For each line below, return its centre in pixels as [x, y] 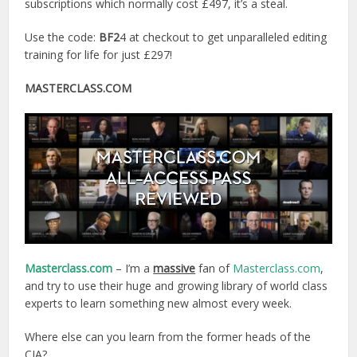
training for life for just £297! [99, 54]
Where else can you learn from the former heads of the [168, 337]
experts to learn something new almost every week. [159, 304]
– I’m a [133, 269]
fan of [214, 269]
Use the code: [62, 37]
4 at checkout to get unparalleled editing [224, 37]
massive [175, 269]
